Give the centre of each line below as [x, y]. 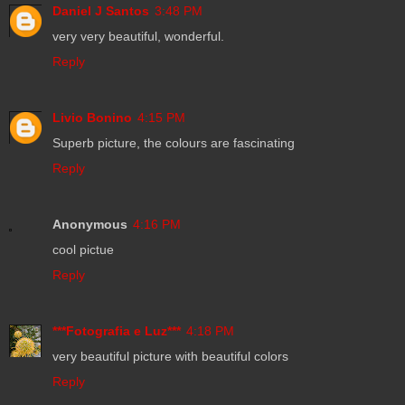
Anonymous [90, 225]
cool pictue [83, 250]
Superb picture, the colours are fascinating [174, 143]
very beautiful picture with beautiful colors [170, 357]
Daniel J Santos [101, 11]
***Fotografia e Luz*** [117, 331]
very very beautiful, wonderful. [138, 37]
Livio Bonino [92, 118]
